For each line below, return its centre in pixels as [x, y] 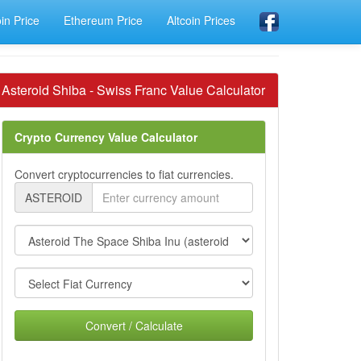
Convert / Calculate [134, 326]
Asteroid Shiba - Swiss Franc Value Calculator [133, 90]
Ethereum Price [103, 20]
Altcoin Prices [201, 20]
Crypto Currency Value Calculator [106, 137]
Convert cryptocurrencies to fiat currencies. [124, 174]
